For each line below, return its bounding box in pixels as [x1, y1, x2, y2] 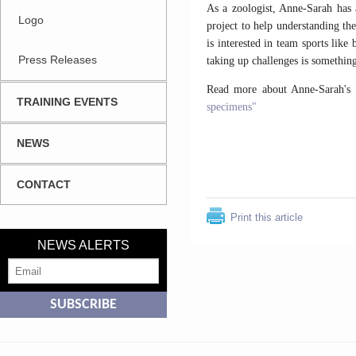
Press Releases [18, 53, 97, 66]
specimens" [207, 101, 257, 113]
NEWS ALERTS [37, 238, 130, 252]
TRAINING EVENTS [17, 95, 118, 108]
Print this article [230, 211, 303, 223]
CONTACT [17, 178, 71, 191]
